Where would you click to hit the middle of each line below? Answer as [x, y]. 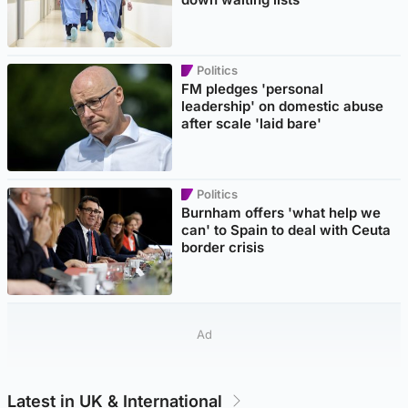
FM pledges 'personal [253, 88]
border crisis [223, 247]
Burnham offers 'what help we [281, 212]
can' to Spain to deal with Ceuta [286, 229]
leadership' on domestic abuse [283, 106]
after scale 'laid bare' [252, 123]
